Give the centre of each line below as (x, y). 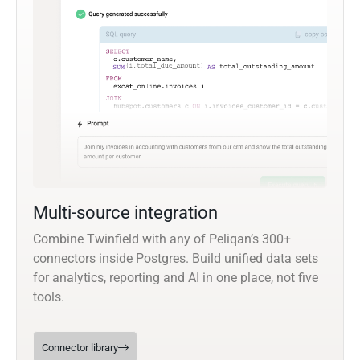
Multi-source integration (125, 212)
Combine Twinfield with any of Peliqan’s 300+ (162, 239)
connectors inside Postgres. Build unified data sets (176, 258)
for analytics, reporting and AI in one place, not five (176, 277)
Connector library (80, 347)
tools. (49, 297)
